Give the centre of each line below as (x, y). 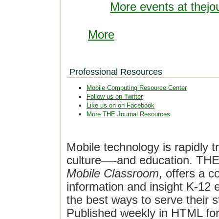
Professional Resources (116, 72)
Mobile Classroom (113, 174)
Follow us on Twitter (115, 97)
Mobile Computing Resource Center (137, 88)
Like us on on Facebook (120, 105)
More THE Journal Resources (128, 114)
